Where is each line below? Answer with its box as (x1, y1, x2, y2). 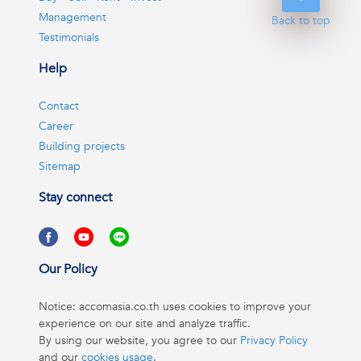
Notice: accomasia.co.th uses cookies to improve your (39, 299, 311, 315)
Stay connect (39, 189, 112, 206)
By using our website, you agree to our (39, 333, 240, 349)
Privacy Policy (240, 333, 308, 349)
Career (39, 118, 73, 134)
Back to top (271, 13, 330, 29)
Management (39, 10, 106, 25)
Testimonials (39, 30, 99, 45)
